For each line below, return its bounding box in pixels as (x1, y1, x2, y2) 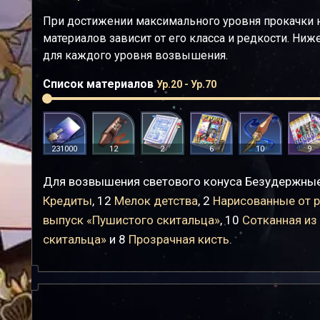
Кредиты (43, 193, 92, 208)
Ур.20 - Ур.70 (156, 79, 216, 90)
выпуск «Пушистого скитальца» (43, 212, 220, 227)
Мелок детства (114, 193, 198, 208)
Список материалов (43, 77, 156, 91)
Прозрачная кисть (129, 231, 229, 246)
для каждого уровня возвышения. (43, 49, 228, 62)
